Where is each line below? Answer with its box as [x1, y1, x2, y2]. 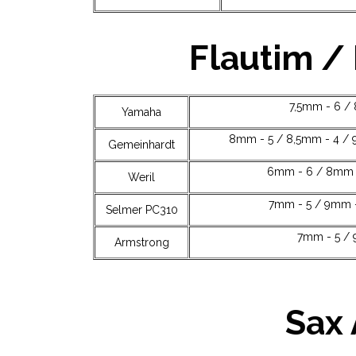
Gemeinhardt [108, 138, 175, 152]
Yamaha [122, 106, 161, 119]
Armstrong [114, 236, 169, 250]
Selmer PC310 [105, 203, 178, 217]
